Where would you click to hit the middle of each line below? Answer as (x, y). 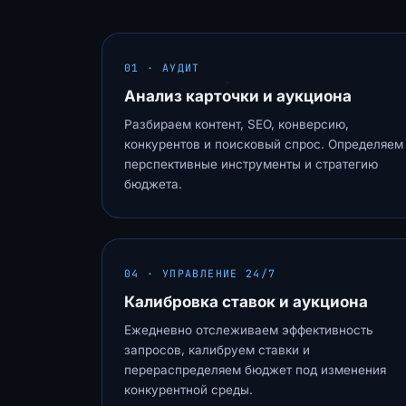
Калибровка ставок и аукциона (246, 302)
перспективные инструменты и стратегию (251, 164)
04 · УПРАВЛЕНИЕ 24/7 (200, 273)
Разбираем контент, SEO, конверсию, (237, 124)
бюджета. (153, 184)
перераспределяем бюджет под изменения (255, 370)
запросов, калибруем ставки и (217, 350)
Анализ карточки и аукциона (238, 96)
